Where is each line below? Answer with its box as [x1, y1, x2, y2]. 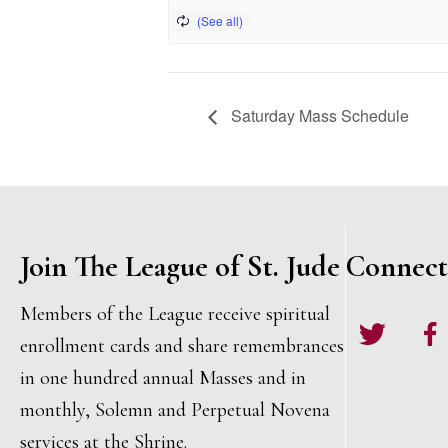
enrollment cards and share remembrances [20, 334, 344, 359]
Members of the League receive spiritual [20, 302, 330, 327]
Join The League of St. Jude [20, 248, 340, 286]
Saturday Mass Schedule [227, 104, 409, 128]
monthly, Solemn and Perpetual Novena [20, 398, 330, 423]
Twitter [345, 311, 403, 336]
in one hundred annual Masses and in [20, 366, 306, 391]
